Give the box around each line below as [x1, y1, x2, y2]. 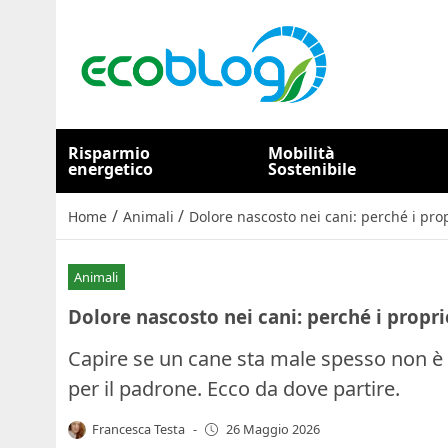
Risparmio [68, 142, 150, 164]
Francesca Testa [92, 419, 186, 438]
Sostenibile [268, 158, 357, 180]
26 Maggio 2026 [225, 420, 320, 439]
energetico [68, 158, 153, 180]
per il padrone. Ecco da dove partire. [68, 374, 400, 402]
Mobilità [268, 142, 336, 164]
